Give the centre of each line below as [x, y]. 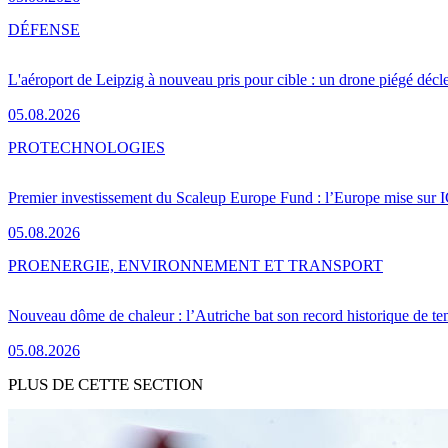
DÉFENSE [44, 30]
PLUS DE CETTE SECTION [105, 384]
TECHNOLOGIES [102, 148]
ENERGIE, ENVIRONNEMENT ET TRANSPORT [211, 266]
